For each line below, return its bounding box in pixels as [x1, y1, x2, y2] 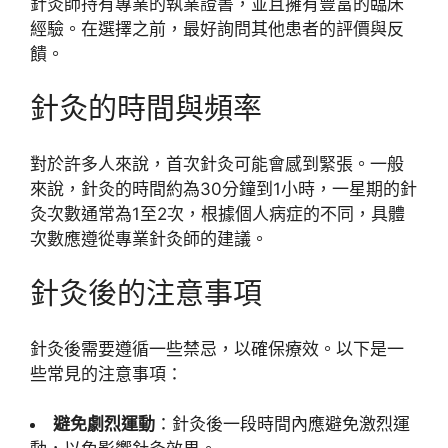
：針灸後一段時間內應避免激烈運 [155, 414, 410, 434]
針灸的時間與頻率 [30, 91, 262, 126]
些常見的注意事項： [30, 363, 183, 384]
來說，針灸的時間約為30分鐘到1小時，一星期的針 [30, 178, 417, 199]
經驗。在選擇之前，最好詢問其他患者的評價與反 [30, 18, 404, 39]
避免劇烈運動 [53, 414, 155, 434]
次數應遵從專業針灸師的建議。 [30, 228, 268, 249]
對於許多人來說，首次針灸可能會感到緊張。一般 [30, 153, 404, 174]
